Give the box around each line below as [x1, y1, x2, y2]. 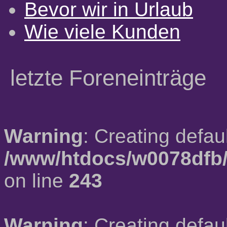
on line [4, 170, 69, 192]
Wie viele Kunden [24, 21, 180, 43]
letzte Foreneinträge [10, 65, 206, 90]
